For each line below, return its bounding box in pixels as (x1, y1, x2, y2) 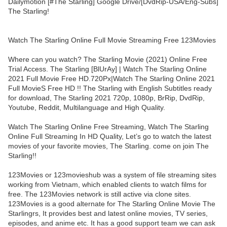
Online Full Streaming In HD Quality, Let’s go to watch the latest (8, 132, 211, 141)
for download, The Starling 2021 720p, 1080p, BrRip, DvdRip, (8, 94, 205, 102)
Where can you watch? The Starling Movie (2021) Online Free (8, 55, 207, 64)
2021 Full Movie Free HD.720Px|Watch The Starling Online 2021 (8, 74, 215, 83)
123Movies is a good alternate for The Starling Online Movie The (8, 200, 215, 208)
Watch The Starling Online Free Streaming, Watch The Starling (8, 123, 209, 131)
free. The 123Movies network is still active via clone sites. (8, 190, 191, 199)
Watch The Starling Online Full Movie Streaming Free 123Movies (8, 36, 216, 45)
